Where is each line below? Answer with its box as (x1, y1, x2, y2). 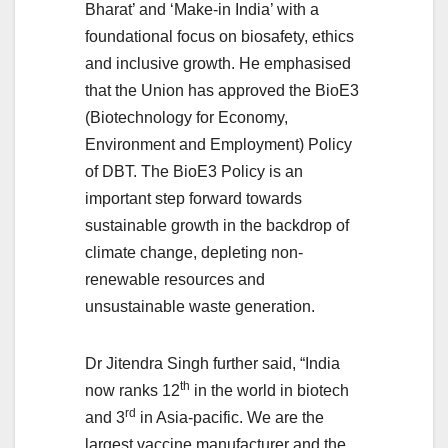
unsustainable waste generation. (85, 297, 315, 315)
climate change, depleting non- (85, 243, 303, 261)
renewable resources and (85, 270, 265, 288)
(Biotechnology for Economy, (85, 108, 288, 126)
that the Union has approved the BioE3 (85, 81, 359, 99)
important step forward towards (85, 189, 302, 207)
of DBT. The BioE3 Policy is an (85, 162, 303, 180)
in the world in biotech (190, 381, 349, 399)
